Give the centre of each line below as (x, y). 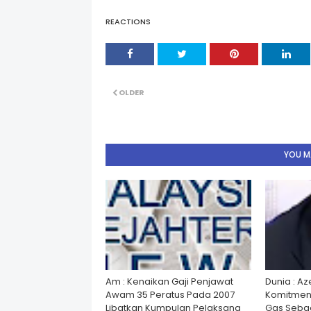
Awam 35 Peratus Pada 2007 (170, 295)
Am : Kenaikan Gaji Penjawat (169, 281)
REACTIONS (128, 22)
